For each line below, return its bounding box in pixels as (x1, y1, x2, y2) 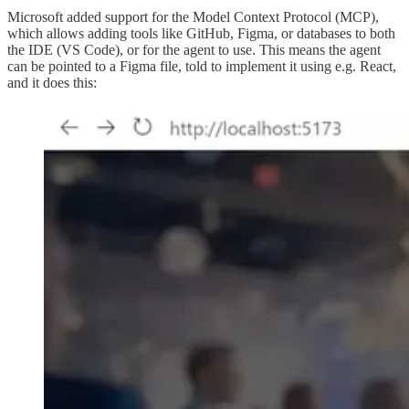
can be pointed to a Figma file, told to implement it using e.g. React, (7, 58, 396, 74)
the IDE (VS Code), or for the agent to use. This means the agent (7, 41, 381, 58)
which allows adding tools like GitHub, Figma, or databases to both (7, 25, 395, 41)
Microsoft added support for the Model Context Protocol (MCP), (7, 8, 379, 25)
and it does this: (7, 74, 97, 90)
